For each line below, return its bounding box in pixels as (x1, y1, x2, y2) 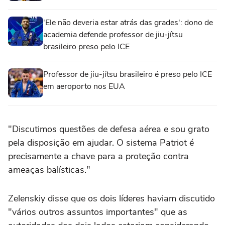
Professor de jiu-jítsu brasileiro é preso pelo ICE (43, 69, 212, 80)
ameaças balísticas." (8, 164, 90, 176)
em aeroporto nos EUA (43, 81, 125, 92)
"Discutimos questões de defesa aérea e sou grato (8, 123, 209, 135)
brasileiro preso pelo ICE (43, 41, 130, 52)
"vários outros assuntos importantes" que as (8, 206, 187, 218)
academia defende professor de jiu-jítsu (43, 29, 183, 40)
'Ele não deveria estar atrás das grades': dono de (43, 17, 213, 28)
